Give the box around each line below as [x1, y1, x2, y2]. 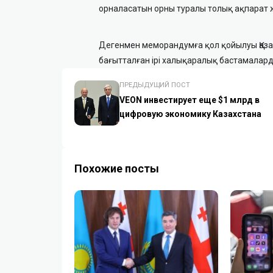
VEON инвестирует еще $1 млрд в [119, 94, 260, 105]
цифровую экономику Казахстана [119, 108, 261, 119]
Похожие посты [74, 161, 159, 175]
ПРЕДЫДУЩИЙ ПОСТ [119, 80, 190, 89]
